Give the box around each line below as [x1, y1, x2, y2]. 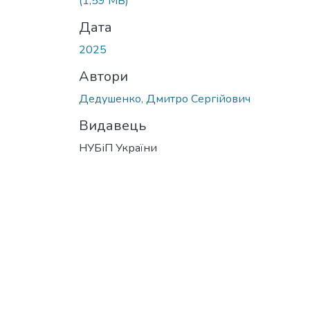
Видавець [79, 116, 146, 135]
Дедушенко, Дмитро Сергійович [79, 91, 250, 107]
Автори [79, 66, 128, 86]
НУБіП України [79, 140, 157, 156]
